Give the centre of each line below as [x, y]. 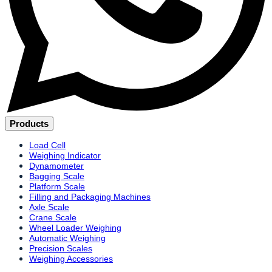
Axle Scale [49, 207]
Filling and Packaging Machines [90, 196]
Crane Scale [53, 217]
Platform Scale [57, 186]
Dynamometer [56, 165]
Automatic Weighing [67, 238]
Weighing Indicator [65, 155]
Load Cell [47, 145]
